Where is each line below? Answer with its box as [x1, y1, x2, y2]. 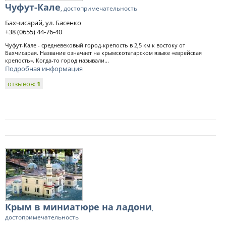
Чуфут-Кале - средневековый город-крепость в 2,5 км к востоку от [5, 41, 185, 49]
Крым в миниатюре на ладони [5, 201, 152, 213]
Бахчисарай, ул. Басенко [5, 18, 81, 27]
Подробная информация [5, 64, 83, 73]
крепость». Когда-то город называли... [5, 56, 109, 64]
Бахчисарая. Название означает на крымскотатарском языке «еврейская [5, 49, 202, 56]
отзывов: [8, 79, 37, 88]
